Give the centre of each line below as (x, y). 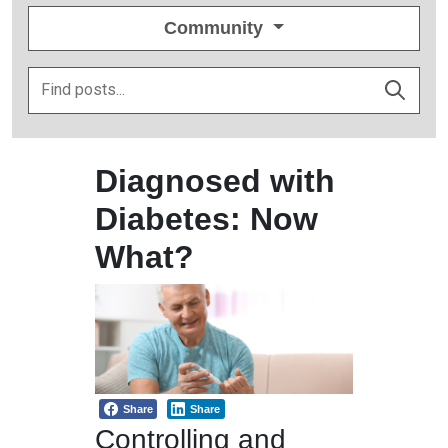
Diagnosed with (214, 180)
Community (216, 27)
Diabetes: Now (206, 218)
